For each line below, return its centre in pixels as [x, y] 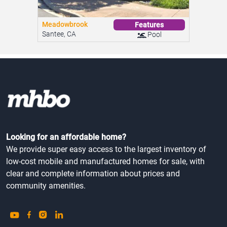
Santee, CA [59, 76]
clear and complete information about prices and [93, 215]
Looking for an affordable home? [66, 179]
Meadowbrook [65, 66]
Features [149, 66]
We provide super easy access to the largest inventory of [106, 191]
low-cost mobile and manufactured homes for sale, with [105, 203]
